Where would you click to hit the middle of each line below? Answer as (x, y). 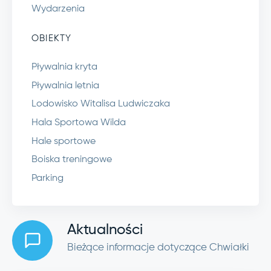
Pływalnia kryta (64, 67)
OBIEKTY (52, 39)
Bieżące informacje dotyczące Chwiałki (158, 247)
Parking (47, 178)
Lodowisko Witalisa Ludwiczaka (101, 104)
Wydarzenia (58, 9)
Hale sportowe (64, 141)
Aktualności (105, 230)
